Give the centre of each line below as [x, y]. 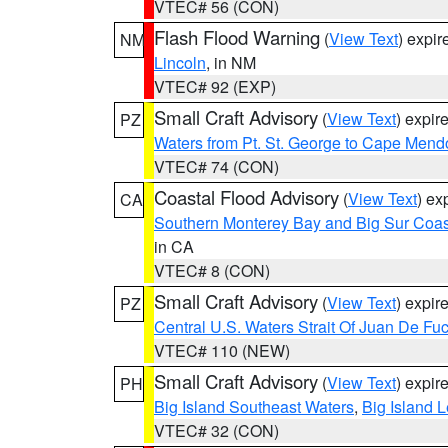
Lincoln [180, 62]
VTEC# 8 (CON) [212, 270]
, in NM [231, 62]
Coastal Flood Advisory [246, 197]
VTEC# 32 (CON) [216, 430]
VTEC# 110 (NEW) [222, 350]
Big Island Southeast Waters [254, 406]
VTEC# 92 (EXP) [215, 86]
